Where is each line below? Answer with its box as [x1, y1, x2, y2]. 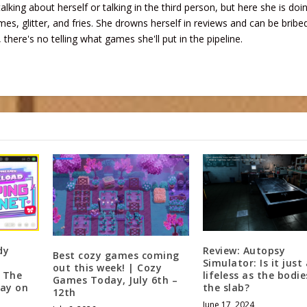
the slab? [202, 280, 250, 294]
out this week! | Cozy [52, 261, 162, 275]
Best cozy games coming [52, 249, 180, 262]
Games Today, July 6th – [52, 273, 178, 287]
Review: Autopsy [202, 243, 286, 257]
